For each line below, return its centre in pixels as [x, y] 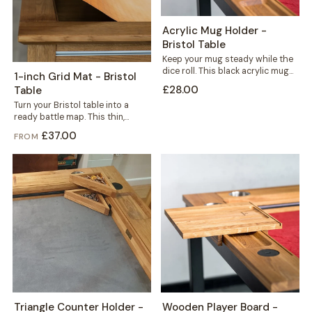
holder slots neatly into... [212, 83]
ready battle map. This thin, [69, 117]
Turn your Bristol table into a [71, 106]
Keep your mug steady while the [228, 59]
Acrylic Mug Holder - [214, 31]
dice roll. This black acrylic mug [226, 71]
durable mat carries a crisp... [71, 129]
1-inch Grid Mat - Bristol [75, 77]
